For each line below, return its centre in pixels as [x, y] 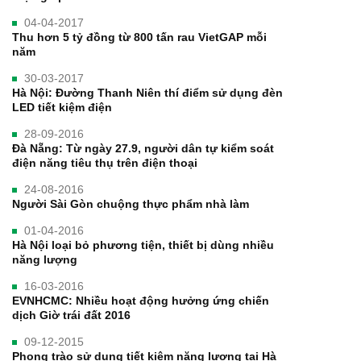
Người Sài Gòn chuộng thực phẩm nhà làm [131, 203]
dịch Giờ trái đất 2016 [71, 315]
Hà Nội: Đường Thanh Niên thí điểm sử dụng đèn [147, 92]
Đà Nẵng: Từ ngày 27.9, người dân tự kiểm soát [143, 148]
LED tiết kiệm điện [62, 107]
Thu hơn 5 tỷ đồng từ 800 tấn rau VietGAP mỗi [139, 37]
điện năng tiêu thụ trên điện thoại [105, 162]
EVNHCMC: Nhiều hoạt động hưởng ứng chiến [141, 300]
